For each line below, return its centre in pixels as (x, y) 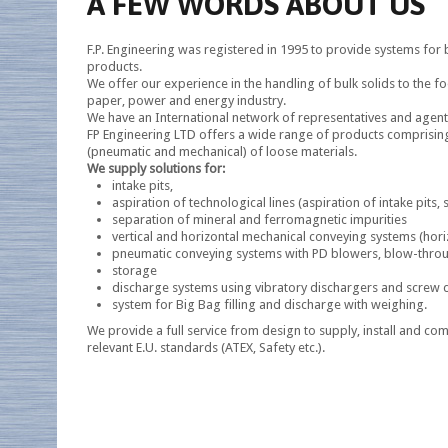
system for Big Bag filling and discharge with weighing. (269, 304)
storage (134, 270)
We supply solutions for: (156, 168)
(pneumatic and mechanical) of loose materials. (222, 151)
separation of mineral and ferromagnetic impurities (259, 219)
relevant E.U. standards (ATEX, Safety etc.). (206, 347)
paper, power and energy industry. (186, 100)
